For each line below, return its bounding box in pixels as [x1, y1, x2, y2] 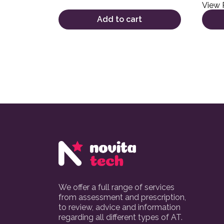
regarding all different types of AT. [58, 212, 182, 222]
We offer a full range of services [58, 182, 174, 192]
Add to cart [97, 14, 142, 24]
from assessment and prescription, [58, 192, 186, 202]
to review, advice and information [58, 202, 180, 212]
